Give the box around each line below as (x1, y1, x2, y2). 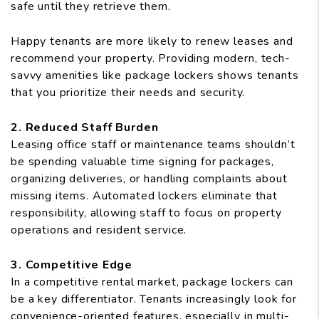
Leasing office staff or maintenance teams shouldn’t (11, 137, 296, 153)
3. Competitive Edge (11, 257, 133, 273)
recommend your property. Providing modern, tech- (11, 51, 291, 67)
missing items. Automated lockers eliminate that (11, 188, 278, 204)
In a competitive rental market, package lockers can (11, 274, 293, 291)
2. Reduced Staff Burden (11, 120, 159, 136)
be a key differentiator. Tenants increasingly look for (11, 291, 297, 308)
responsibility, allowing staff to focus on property (11, 205, 282, 221)
